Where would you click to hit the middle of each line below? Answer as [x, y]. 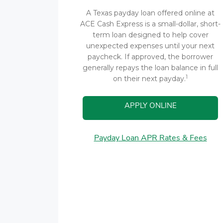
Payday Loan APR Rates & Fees [150, 138]
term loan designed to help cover [150, 35]
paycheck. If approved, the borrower [150, 57]
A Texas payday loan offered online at [150, 13]
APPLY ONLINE [150, 106]
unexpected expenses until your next [150, 46]
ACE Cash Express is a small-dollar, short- [150, 24]
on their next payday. [149, 79]
